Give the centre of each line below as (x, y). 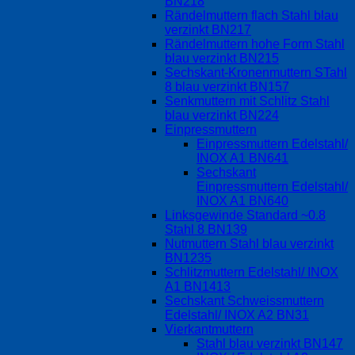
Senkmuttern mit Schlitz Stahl (247, 101)
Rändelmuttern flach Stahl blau (252, 15)
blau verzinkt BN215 (222, 58)
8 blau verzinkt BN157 (227, 86)
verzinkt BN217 (208, 29)
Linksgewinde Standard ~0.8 (245, 215)
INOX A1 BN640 (242, 200)
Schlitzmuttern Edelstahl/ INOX (252, 272)
